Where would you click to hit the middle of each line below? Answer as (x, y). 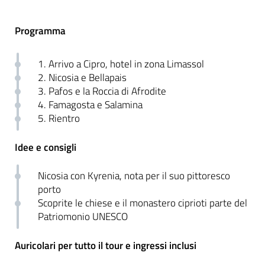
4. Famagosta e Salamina (91, 105)
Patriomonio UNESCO (83, 217)
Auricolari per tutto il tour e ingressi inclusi (106, 245)
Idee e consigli (46, 147)
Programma (40, 30)
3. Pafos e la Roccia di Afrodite (102, 91)
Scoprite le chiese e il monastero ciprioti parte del (143, 203)
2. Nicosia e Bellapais (83, 78)
